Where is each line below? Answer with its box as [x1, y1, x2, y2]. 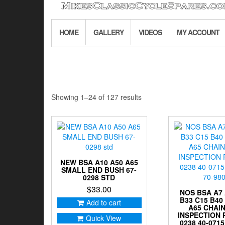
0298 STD [83, 172, 116, 183]
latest [141, 111, 158, 122]
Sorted [141, 91, 162, 102]
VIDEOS [139, 27, 162, 38]
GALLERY [93, 27, 124, 38]
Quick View [86, 213, 122, 223]
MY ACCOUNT [177, 27, 219, 38]
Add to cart [86, 197, 121, 208]
